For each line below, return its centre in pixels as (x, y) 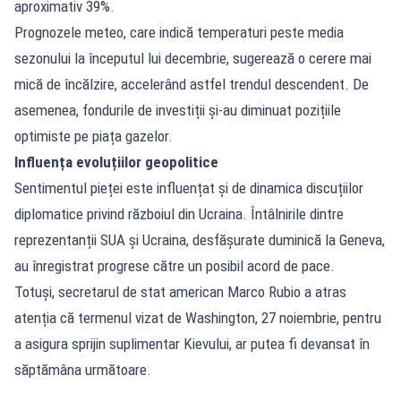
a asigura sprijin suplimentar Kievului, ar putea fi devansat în (192, 343)
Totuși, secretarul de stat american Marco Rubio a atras (180, 291)
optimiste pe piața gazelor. (94, 136)
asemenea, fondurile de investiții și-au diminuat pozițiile (178, 110)
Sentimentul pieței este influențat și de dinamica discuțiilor (189, 188)
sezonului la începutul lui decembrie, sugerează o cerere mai (193, 58)
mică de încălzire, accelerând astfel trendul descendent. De (192, 84)
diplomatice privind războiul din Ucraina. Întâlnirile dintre (179, 213)
